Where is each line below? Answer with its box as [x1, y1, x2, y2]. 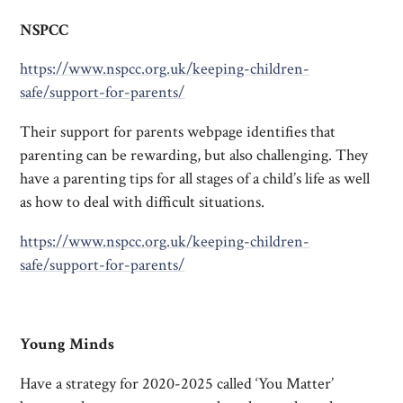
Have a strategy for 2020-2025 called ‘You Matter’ [20, 372, 335, 394]
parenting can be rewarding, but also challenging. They [20, 145, 369, 166]
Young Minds [20, 333, 115, 354]
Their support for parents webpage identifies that [20, 121, 336, 143]
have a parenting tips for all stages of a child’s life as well [20, 168, 371, 190]
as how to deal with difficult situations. [20, 192, 265, 213]
